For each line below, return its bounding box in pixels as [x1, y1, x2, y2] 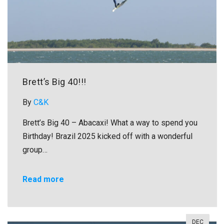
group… [22, 144, 47, 154]
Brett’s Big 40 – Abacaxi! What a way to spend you [22, 117, 197, 127]
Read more [22, 174, 64, 184]
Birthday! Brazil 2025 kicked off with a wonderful [22, 131, 192, 141]
